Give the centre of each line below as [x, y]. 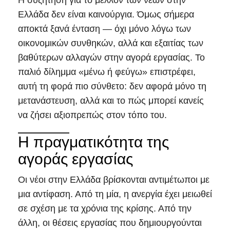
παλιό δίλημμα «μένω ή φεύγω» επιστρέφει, [107, 72]
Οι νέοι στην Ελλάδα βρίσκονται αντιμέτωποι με [114, 180]
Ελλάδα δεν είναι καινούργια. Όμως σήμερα [106, 15]
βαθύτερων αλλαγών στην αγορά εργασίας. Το [111, 58]
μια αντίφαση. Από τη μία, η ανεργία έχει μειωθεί [115, 194]
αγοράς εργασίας [75, 159]
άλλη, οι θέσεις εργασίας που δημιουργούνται [110, 223]
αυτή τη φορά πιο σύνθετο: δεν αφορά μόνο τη [112, 87]
